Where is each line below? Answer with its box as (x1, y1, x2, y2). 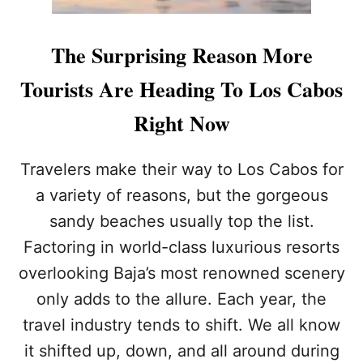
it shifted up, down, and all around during (23, 340, 340, 361)
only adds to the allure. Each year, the (36, 288, 327, 309)
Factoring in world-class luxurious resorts (23, 237, 340, 257)
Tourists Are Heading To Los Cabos (20, 73, 343, 105)
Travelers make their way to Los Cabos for (19, 159, 344, 179)
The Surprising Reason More (50, 39, 313, 70)
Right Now (133, 107, 230, 139)
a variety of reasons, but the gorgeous (35, 185, 328, 205)
